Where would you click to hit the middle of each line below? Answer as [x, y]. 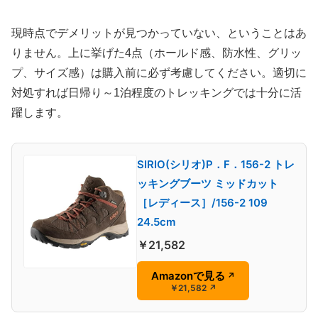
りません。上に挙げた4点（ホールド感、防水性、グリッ [157, 53]
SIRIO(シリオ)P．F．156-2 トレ [216, 165]
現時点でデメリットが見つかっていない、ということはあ [159, 33]
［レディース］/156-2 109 [202, 203]
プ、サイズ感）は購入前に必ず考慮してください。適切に [159, 72]
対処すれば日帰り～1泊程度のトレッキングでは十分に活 [157, 92]
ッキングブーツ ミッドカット [208, 184]
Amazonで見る [188, 275]
